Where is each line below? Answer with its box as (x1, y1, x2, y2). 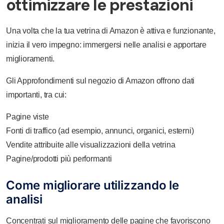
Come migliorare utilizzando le (6, 178, 179, 192)
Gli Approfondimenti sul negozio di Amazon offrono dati (6, 76, 195, 85)
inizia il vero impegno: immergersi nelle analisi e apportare (6, 40, 206, 49)
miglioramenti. (6, 54, 55, 63)
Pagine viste (6, 112, 49, 121)
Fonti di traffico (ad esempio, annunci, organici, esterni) (6, 126, 194, 135)
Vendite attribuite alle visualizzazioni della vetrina (6, 140, 175, 149)
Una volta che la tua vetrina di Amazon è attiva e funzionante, (6, 26, 215, 35)
